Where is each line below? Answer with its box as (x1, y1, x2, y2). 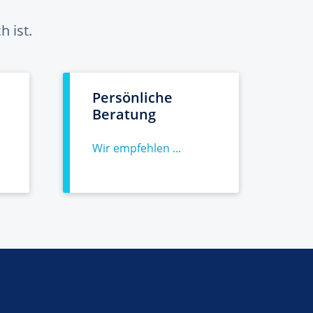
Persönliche (92, 88, 173, 107)
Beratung (92, 105, 156, 124)
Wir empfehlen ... (92, 140, 181, 156)
